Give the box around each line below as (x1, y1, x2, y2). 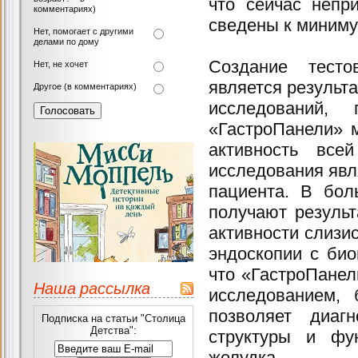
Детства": (90, 324, 137, 336)
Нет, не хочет (34, 59, 88, 69)
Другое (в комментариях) (34, 82, 137, 91)
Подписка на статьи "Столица (42, 312, 185, 324)
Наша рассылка (34, 277, 150, 298)
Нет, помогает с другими (34, 26, 133, 36)
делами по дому (34, 37, 99, 46)
